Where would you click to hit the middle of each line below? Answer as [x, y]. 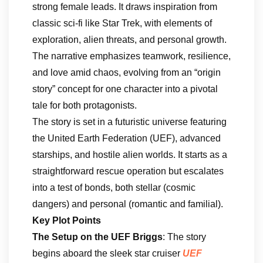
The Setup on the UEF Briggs [97, 237]
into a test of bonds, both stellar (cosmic [114, 188]
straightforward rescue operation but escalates [128, 171]
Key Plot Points [67, 220]
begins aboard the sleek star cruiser [107, 253]
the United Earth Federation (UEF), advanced [127, 138]
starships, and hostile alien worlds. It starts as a [130, 155]
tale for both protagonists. [85, 105]
